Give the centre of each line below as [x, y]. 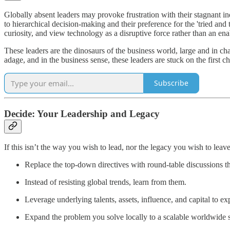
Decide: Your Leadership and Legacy [82, 113]
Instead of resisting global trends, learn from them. [106, 182]
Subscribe [171, 83]
